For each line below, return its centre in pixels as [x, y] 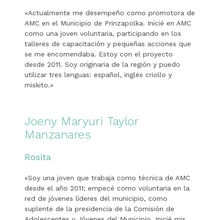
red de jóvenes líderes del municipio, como [96, 199]
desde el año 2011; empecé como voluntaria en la [107, 188]
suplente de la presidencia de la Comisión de [99, 209]
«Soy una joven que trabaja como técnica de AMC [107, 178]
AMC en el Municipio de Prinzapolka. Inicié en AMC [108, 23]
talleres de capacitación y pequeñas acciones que [108, 44]
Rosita [38, 157]
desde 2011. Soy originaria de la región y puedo [102, 65]
